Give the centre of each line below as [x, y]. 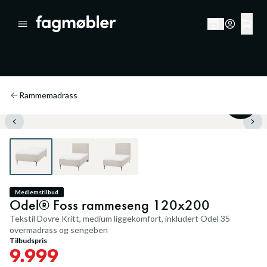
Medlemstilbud [37, 192]
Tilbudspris [28, 240]
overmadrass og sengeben [59, 230]
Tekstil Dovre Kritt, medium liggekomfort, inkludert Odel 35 [120, 218]
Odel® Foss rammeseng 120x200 [110, 205]
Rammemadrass [48, 95]
